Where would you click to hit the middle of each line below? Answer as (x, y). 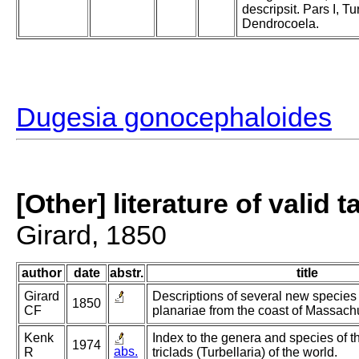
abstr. (127, 273)
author (42, 273)
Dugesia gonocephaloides (174, 117)
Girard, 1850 (91, 235)
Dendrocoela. (280, 24)
